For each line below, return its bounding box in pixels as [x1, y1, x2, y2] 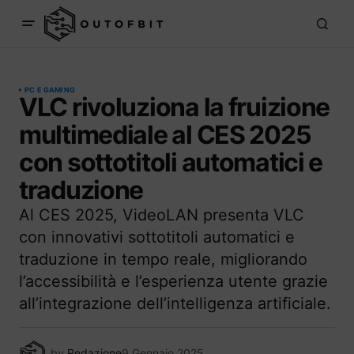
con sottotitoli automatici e [19, 147, 323, 178]
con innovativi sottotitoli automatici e [19, 228, 295, 247]
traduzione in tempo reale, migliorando [19, 250, 307, 269]
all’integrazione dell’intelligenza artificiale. [19, 294, 331, 313]
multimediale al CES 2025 [19, 119, 311, 150]
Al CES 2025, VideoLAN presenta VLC [19, 205, 304, 224]
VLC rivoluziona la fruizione [19, 92, 330, 122]
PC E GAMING [24, 85, 75, 94]
